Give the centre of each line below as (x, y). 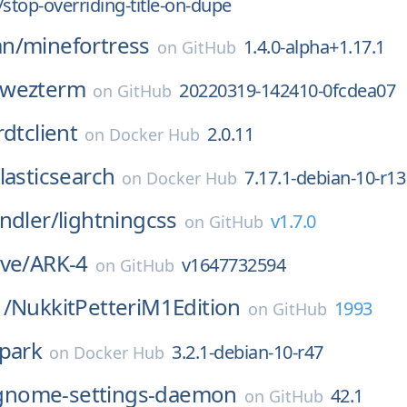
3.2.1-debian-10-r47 (248, 352)
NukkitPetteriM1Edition (126, 307)
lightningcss (118, 219)
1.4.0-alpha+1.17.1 (314, 47)
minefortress (86, 45)
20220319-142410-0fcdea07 (288, 90)
